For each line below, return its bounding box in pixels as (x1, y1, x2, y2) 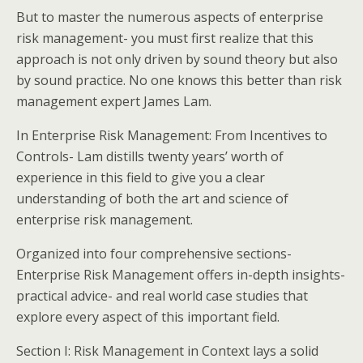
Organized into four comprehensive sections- (16, 245, 292, 263)
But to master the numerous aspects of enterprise (16, 8, 323, 26)
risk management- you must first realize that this (16, 29, 314, 47)
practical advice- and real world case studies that (16, 287, 308, 305)
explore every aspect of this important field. (16, 308, 280, 326)
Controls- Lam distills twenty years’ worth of (16, 147, 284, 165)
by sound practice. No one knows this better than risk (16, 71, 342, 89)
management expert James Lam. (16, 92, 211, 110)
